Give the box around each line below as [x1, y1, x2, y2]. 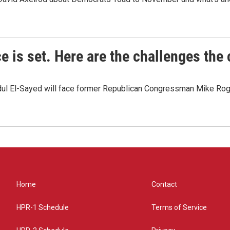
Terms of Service [151, 203, 207, 212]
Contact [151, 180, 178, 189]
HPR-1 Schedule [16, 203, 69, 212]
